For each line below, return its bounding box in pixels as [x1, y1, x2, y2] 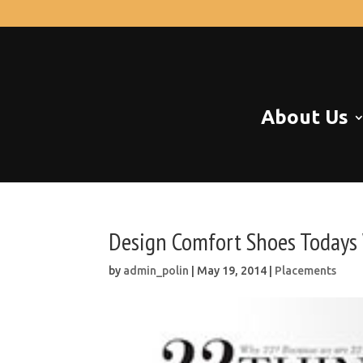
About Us [260, 105, 348, 128]
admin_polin [123, 263, 190, 277]
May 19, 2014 [197, 263, 267, 277]
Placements [275, 263, 337, 277]
